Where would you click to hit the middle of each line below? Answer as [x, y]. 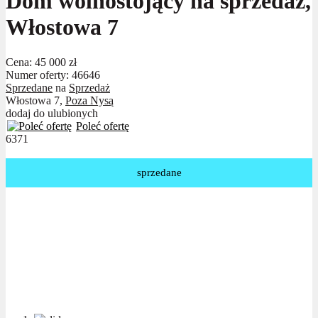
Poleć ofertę [103, 126]
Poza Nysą [89, 100]
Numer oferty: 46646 [53, 75]
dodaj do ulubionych [52, 113]
